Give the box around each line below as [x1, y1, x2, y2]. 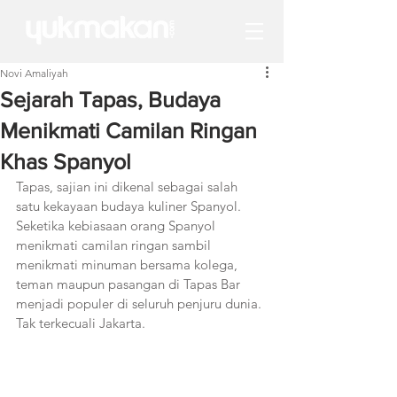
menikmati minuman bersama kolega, [16, 256, 241, 273]
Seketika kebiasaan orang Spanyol [16, 217, 219, 234]
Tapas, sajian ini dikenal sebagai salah [16, 178, 241, 195]
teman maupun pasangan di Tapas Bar [16, 276, 244, 292]
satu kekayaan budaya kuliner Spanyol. [16, 198, 245, 214]
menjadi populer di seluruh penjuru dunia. [16, 295, 265, 312]
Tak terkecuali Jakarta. [16, 315, 145, 331]
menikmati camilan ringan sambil [16, 237, 214, 253]
